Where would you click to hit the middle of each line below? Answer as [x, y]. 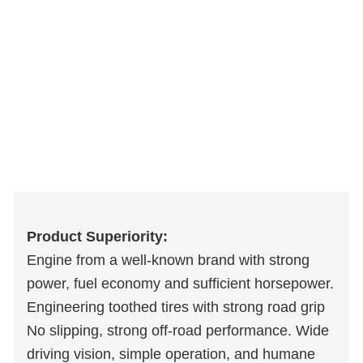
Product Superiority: [97, 237]
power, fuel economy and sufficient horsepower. [180, 284]
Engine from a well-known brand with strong [168, 260]
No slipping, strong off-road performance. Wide [178, 331]
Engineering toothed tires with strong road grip [176, 307]
